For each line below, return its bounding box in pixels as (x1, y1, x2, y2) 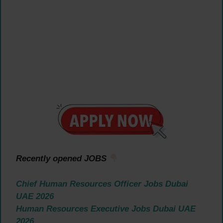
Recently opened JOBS (16, 154, 109, 164)
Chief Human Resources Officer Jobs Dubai (16, 179, 188, 189)
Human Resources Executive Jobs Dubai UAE (16, 204, 196, 214)
